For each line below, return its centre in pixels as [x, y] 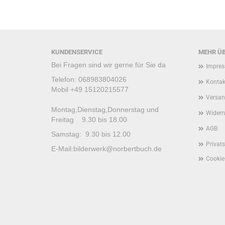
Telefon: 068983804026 [89, 79]
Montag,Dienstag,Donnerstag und [105, 109]
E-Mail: [62, 149]
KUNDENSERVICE [77, 52]
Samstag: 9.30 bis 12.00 [91, 134]
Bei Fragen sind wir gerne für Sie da [108, 65]
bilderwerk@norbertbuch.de [118, 149]
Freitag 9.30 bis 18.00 [89, 120]
